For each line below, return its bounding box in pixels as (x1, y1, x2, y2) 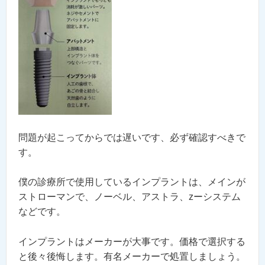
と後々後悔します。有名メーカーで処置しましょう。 (18, 251, 245, 261)
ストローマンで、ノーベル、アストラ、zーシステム (18, 192, 241, 202)
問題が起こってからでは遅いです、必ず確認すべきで (18, 132, 245, 143)
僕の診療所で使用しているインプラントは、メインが (18, 177, 245, 188)
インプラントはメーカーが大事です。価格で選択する (18, 236, 245, 247)
